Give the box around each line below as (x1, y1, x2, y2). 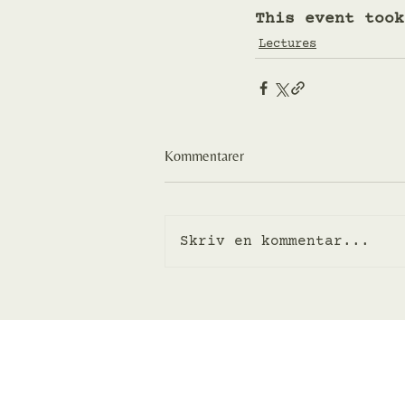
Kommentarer (165, 146, 244, 165)
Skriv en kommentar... (180, 232, 370, 250)
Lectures (259, 36, 316, 52)
